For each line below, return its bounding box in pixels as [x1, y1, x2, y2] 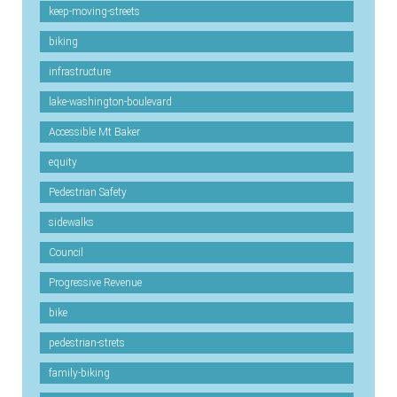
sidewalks [49, 216, 94, 229]
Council [49, 246, 83, 259]
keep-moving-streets [49, 5, 140, 18]
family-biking [49, 367, 110, 379]
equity [49, 156, 77, 168]
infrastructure [49, 66, 111, 78]
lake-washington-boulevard [49, 96, 172, 108]
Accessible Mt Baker [49, 126, 140, 138]
